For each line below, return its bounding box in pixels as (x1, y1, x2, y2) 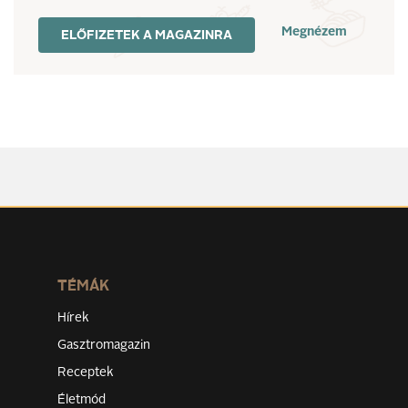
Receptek (57, 366, 114, 379)
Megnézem (281, 25, 347, 38)
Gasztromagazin (57, 339, 150, 352)
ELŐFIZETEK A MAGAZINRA (61, 29, 232, 42)
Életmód (57, 393, 106, 406)
